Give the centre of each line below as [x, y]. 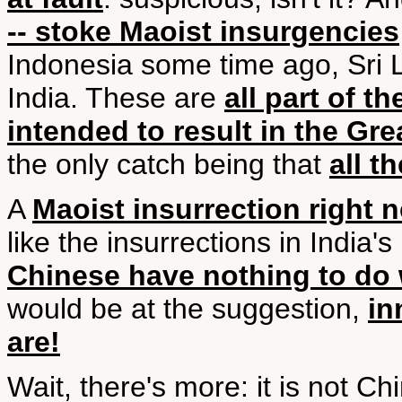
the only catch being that [168, 164]
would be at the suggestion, [188, 309]
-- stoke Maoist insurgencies [203, 31]
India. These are [116, 98]
